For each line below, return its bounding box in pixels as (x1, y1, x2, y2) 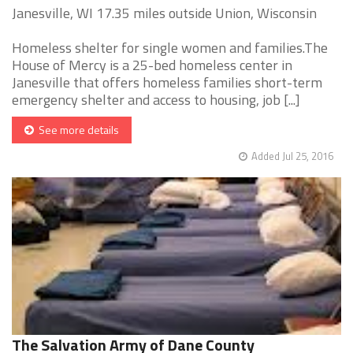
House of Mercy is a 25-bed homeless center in (12, 54, 292, 76)
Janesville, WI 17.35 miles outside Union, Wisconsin (12, 2, 317, 24)
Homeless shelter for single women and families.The (12, 37, 328, 59)
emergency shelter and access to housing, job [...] (12, 89, 300, 111)
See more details (34, 121, 119, 139)
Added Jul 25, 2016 (251, 148, 333, 165)
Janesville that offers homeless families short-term (12, 72, 322, 94)
